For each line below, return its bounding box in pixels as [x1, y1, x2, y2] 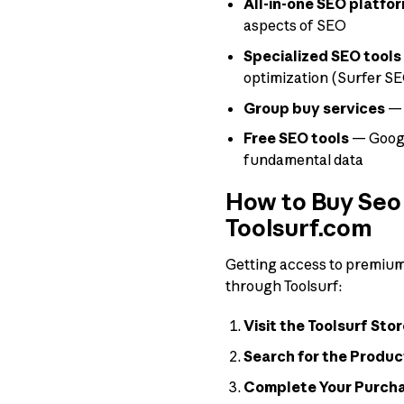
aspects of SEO [243, 16, 347, 35]
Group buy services [243, 98, 386, 117]
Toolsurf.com [225, 213, 372, 243]
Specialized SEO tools [243, 46, 402, 65]
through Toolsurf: [225, 276, 342, 295]
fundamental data [243, 151, 364, 170]
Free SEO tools [243, 129, 350, 148]
